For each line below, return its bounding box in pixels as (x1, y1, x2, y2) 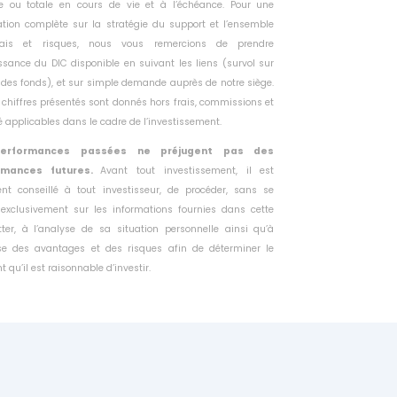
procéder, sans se (185, 183, 275, 197)
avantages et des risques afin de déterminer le (35, 241, 275, 255)
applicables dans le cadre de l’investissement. (4, 115, 222, 129)
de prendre (216, 37, 275, 51)
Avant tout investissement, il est (100, 163, 275, 177)
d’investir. (105, 261, 151, 275)
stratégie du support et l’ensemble (105, 18, 275, 32)
